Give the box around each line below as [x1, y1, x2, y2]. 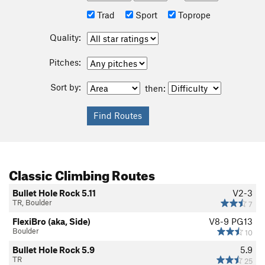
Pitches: [49, 57, 81, 68]
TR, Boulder [12, 198, 52, 208]
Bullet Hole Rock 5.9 [12, 244, 95, 256]
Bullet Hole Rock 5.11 [12, 188, 96, 199]
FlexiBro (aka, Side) [12, 216, 91, 227]
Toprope [175, 9, 211, 21]
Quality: [49, 32, 81, 43]
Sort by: [50, 82, 81, 93]
